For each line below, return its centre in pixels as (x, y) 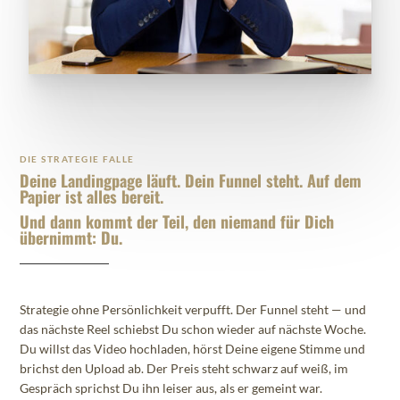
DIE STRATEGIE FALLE (77, 159)
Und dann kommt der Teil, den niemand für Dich (177, 222)
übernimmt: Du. (71, 238)
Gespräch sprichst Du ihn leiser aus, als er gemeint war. (171, 388)
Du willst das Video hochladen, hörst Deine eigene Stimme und (193, 349)
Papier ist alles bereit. (92, 197)
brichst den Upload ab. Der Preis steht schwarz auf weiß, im (184, 369)
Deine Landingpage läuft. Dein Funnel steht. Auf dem (191, 181)
